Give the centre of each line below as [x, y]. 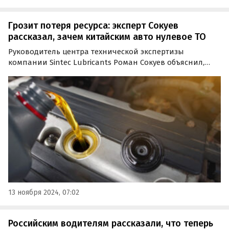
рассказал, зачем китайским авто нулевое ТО [107, 37]
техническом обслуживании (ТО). [70, 94]
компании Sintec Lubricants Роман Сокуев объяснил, [106, 62]
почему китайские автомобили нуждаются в [91, 73]
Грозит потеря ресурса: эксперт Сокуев [93, 26]
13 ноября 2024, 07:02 [44, 192]
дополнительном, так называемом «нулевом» [95, 84]
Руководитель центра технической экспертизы [96, 51]
